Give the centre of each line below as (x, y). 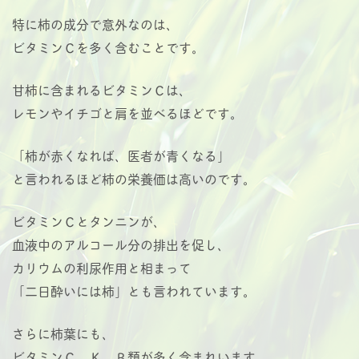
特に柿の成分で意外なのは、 (95, 24)
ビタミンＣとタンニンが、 (89, 221)
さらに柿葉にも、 (63, 333)
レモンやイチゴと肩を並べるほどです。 (127, 113)
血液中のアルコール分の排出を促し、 (121, 244)
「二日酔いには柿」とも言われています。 (134, 290)
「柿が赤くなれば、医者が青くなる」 (121, 155)
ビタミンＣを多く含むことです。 (108, 47)
